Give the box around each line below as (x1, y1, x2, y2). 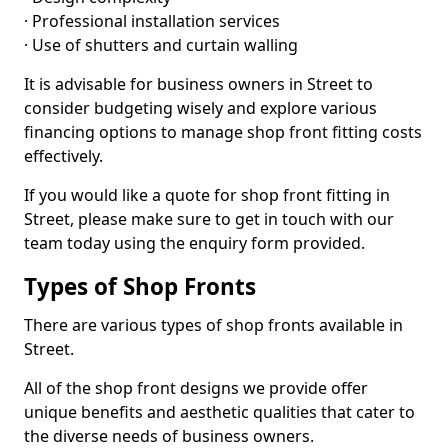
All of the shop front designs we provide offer (24, 377, 368, 399)
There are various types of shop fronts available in (24, 314, 403, 336)
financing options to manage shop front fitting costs (24, 121, 422, 143)
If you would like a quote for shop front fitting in (24, 184, 390, 206)
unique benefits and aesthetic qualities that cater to (24, 401, 415, 423)
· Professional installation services (24, 10, 280, 32)
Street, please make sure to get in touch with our (24, 208, 394, 230)
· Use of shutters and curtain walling (24, 34, 298, 56)
